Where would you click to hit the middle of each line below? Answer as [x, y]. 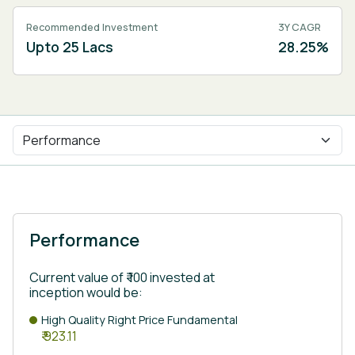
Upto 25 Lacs [70, 47]
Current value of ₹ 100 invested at [122, 278]
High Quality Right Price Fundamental [139, 320]
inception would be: [86, 293]
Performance [84, 240]
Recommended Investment [92, 27]
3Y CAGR [300, 27]
